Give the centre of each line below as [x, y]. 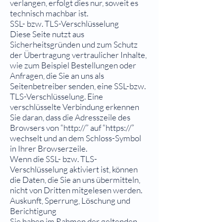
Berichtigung [33, 211]
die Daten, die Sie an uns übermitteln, [75, 180]
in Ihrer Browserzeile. [49, 148]
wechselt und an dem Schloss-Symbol [76, 138]
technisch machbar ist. [49, 13]
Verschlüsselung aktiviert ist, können [74, 169]
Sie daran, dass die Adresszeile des [70, 117]
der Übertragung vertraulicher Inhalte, [78, 55]
